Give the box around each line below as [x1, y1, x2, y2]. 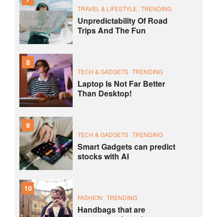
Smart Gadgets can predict [77, 140, 175, 152]
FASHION [77, 193, 103, 201]
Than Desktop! [77, 87, 132, 99]
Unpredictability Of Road [77, 15, 168, 26]
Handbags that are [77, 203, 145, 215]
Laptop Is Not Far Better [77, 77, 165, 89]
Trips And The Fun [77, 24, 146, 36]
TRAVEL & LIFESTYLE [77, 4, 137, 13]
